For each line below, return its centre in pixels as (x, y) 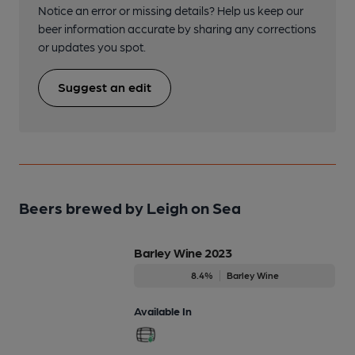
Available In (163, 310)
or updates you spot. (92, 46)
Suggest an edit (105, 86)
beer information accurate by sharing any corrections (177, 28)
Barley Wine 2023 (183, 252)
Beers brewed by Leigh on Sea (130, 207)
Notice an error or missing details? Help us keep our (171, 10)
